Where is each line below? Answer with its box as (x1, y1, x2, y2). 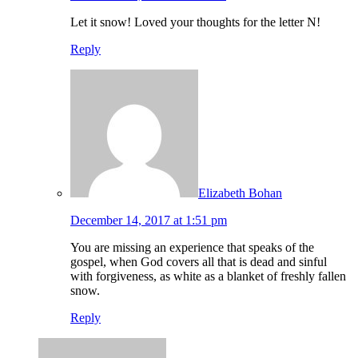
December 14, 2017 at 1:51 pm (70, 213, 227, 228)
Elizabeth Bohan (198, 186, 282, 201)
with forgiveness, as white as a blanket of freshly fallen (70, 269, 346, 284)
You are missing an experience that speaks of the (70, 241, 314, 255)
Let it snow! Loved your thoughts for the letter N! (70, 15, 320, 30)
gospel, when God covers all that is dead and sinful (70, 255, 327, 269)
